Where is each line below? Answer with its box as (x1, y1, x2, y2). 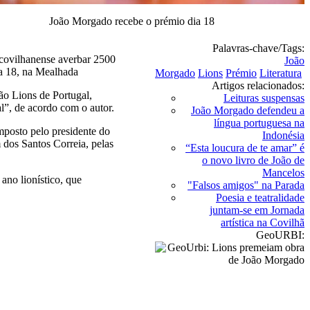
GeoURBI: (256, 229, 304, 241)
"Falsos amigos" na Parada (188, 179, 304, 191)
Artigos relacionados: (212, 80, 304, 91)
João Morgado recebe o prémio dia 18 (48, 15, 215, 27)
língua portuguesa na (214, 117, 304, 129)
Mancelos (262, 167, 304, 179)
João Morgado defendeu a (191, 104, 304, 116)
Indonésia (262, 129, 304, 141)
